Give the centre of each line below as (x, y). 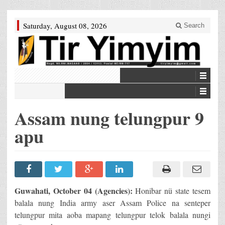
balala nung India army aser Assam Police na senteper (113, 203)
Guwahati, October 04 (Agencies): (74, 191)
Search (193, 25)
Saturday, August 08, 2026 (65, 26)
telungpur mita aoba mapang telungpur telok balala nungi (113, 215)
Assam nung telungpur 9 (109, 118)
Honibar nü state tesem (172, 191)
